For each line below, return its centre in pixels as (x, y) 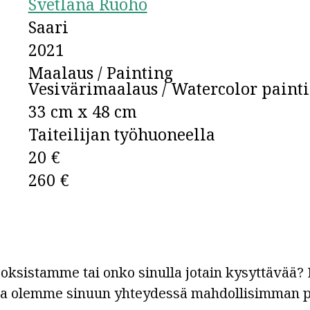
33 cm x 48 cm (82, 112)
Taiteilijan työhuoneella (121, 135)
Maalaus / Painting (100, 73)
